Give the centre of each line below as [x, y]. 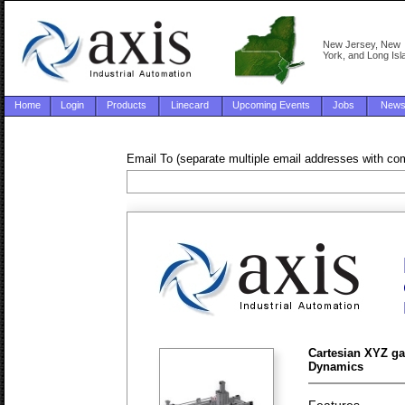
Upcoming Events [271, 105]
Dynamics [336, 367]
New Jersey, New [361, 45]
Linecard [190, 105]
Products [127, 105]
